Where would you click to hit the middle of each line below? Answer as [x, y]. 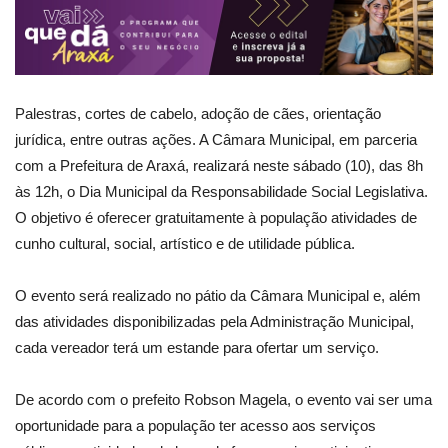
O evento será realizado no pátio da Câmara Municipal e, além [218, 295]
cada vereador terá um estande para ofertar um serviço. [197, 347]
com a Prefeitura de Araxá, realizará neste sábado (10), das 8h [219, 165]
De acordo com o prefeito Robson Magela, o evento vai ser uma [223, 399]
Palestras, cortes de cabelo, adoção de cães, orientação [198, 113]
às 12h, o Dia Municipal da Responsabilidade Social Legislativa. [221, 191]
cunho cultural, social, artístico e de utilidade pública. [185, 243]
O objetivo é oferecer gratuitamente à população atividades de [216, 217]
